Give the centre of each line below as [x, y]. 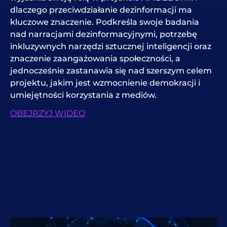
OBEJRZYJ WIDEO [48, 113]
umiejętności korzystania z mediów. [83, 95]
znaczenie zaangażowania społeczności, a [95, 58]
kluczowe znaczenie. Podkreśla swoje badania [105, 22]
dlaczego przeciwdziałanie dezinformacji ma [101, 10]
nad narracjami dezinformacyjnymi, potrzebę [104, 34]
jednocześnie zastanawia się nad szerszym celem [111, 70]
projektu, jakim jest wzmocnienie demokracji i [105, 83]
